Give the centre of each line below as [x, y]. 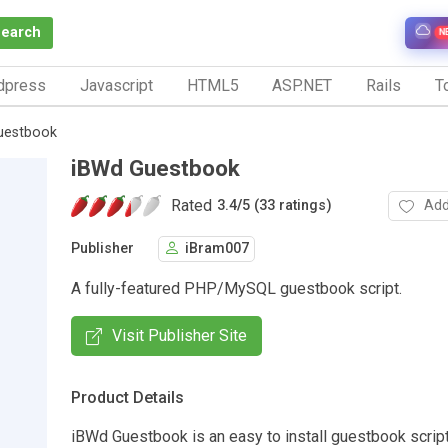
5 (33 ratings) [287, 206]
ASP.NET [302, 85]
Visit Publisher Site [179, 335]
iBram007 [217, 249]
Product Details [127, 397]
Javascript [116, 85]
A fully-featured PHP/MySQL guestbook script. [236, 288]
